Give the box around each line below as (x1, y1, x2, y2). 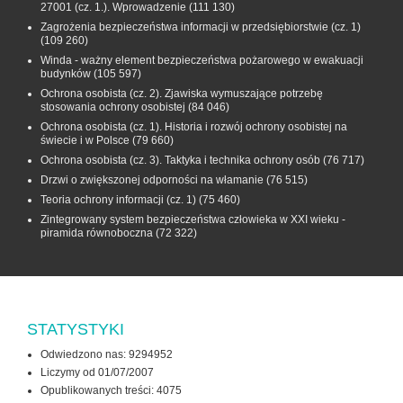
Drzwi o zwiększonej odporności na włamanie (40, 173, 264, 186)
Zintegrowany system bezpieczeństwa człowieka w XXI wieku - (40, 212, 345, 226)
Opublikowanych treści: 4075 (40, 383, 182, 397)
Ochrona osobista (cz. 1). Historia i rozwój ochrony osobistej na (40, 120, 347, 133)
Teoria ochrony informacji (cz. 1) (40, 193, 196, 206)
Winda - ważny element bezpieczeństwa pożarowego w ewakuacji (40, 53, 363, 67)
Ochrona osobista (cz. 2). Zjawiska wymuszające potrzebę (40, 86, 323, 100)
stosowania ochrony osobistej (40, 100, 185, 113)
